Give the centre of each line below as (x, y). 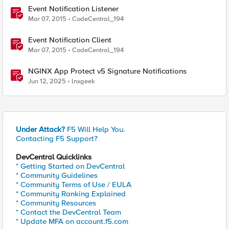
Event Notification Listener (73, 9)
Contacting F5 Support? (57, 139)
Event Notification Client (70, 40)
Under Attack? (40, 129)
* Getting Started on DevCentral (70, 166)
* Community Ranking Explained (71, 194)
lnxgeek (83, 81)
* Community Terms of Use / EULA (74, 185)
